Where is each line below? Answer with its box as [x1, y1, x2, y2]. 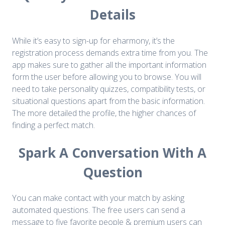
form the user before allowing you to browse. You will [12, 71, 201, 82]
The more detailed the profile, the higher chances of [12, 107, 196, 119]
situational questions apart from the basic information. [12, 95, 205, 106]
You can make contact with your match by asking [12, 192, 184, 204]
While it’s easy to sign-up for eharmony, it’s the [12, 35, 175, 46]
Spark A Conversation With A [19, 143, 206, 162]
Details [89, 6, 136, 24]
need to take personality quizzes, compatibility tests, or [12, 83, 205, 94]
